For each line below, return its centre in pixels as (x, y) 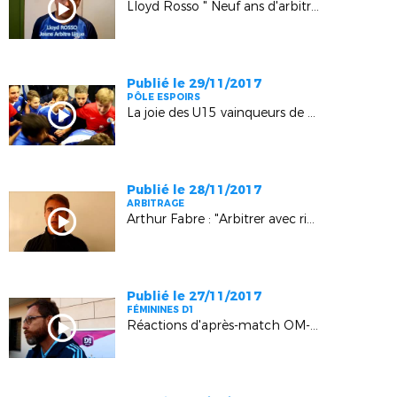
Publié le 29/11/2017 (195, 83)
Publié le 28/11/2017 (195, 190)
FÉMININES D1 (161, 310)
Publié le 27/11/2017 (195, 296)
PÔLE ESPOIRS (164, 97)
